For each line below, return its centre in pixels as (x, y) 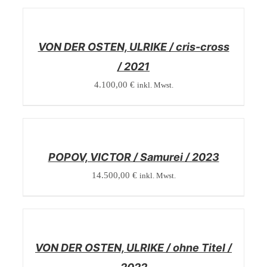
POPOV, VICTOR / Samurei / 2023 (133, 157)
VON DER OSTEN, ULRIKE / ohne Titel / (133, 248)
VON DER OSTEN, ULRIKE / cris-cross (133, 47)
